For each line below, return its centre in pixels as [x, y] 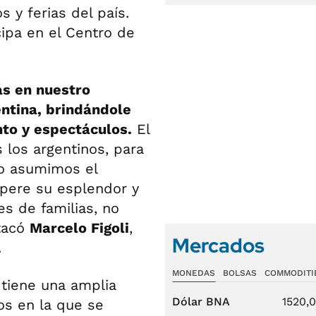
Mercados [218, 245]
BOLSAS [239, 273]
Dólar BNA [201, 302]
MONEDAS [194, 273]
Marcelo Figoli [79, 228]
